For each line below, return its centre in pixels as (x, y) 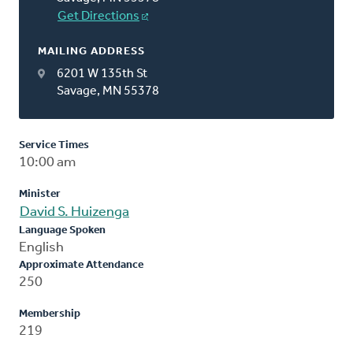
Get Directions (98, 16)
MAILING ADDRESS (91, 51)
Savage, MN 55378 (108, 91)
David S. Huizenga (74, 212)
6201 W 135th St (102, 74)
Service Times (54, 145)
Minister (40, 194)
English (41, 247)
